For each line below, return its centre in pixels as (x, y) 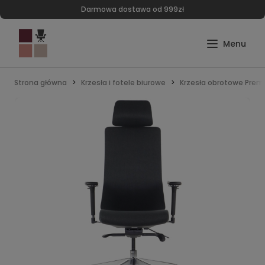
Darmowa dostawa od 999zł (132, 9)
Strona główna (41, 83)
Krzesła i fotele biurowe (123, 83)
